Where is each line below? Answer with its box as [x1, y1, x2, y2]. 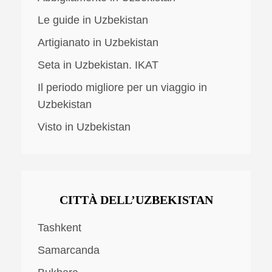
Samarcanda [38, 244, 100, 257]
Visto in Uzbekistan [38, 120, 131, 133]
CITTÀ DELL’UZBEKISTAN [59, 192, 213, 206]
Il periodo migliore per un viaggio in [38, 81, 207, 93]
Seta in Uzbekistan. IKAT [38, 58, 158, 71]
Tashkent [38, 222, 81, 234]
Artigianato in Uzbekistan [38, 36, 158, 49]
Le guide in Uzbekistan [38, 13, 148, 26]
